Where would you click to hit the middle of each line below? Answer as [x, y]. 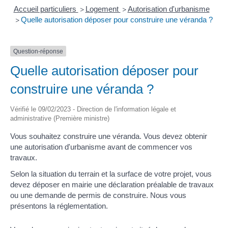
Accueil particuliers [46, 9]
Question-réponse [38, 51]
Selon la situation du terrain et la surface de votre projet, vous [111, 174]
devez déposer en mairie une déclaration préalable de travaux [112, 184]
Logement [103, 9]
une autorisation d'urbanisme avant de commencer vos [101, 147]
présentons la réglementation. [59, 206]
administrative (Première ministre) [60, 119]
